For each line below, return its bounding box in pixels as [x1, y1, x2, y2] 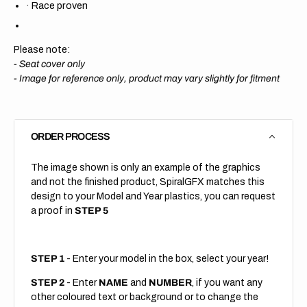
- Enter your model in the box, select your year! [64, 253, 269, 264]
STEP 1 [31, 253, 64, 264]
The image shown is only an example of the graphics [31, 162, 260, 173]
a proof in [31, 205, 75, 216]
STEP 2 [31, 277, 64, 288]
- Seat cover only [14, 58, 85, 69]
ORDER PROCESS [31, 130, 110, 142]
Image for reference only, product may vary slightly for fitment [19, 73, 280, 84]
